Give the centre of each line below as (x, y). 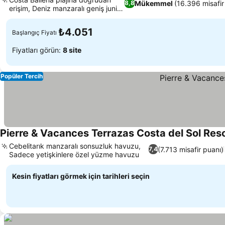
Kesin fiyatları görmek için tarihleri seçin (81, 176)
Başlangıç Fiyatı (34, 32)
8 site (72, 50)
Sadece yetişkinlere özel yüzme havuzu (74, 154)
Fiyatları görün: (37, 50)
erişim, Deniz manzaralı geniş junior (66, 8)
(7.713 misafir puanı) (191, 149)
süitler (19, 17)
